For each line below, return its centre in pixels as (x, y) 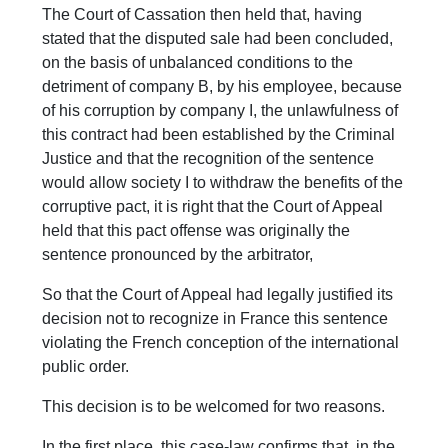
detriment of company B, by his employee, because (222, 87)
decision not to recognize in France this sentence (215, 319)
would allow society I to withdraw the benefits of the (223, 183)
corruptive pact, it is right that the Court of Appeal (213, 207)
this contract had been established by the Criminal (219, 135)
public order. (86, 367)
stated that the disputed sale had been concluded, (218, 39)
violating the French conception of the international (221, 343)
